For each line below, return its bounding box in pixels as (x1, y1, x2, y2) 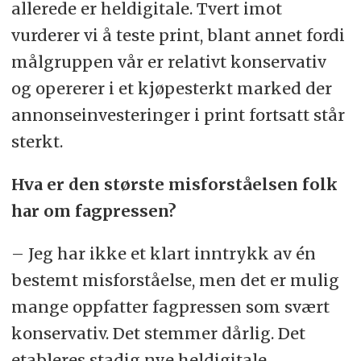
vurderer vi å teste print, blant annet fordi (10, 24, 345, 45)
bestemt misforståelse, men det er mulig (10, 269, 339, 290)
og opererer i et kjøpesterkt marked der (10, 77, 332, 98)
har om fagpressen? (10, 200, 176, 221)
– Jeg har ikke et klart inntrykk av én (10, 243, 316, 263)
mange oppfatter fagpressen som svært (10, 296, 330, 317)
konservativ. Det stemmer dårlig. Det (10, 322, 305, 343)
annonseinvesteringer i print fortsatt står (10, 104, 345, 125)
